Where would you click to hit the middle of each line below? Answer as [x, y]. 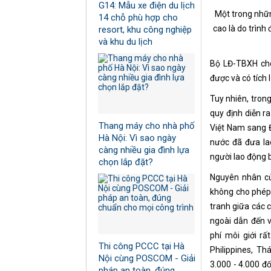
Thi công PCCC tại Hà [142, 247]
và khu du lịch [126, 42]
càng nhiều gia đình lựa [144, 150]
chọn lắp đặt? [126, 162]
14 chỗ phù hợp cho [138, 18]
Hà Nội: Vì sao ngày [137, 138]
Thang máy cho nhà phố [147, 126]
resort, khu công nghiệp [145, 30]
